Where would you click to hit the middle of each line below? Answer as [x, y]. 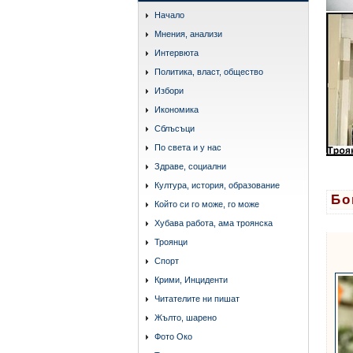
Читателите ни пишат [197, 298]
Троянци [171, 242]
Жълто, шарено [186, 317]
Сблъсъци [175, 128]
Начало [169, 15]
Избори [169, 90]
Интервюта [176, 52]
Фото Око [173, 336]
